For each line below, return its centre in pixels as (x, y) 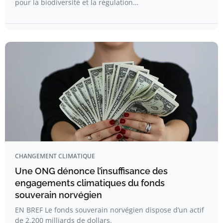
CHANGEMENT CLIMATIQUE (55, 156)
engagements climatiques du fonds (90, 183)
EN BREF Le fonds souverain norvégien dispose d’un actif (110, 210)
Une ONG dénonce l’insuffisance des (91, 171)
